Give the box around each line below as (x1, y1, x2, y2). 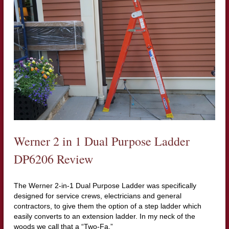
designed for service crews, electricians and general (13, 191, 181, 200)
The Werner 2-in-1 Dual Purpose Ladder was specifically (13, 181, 196, 190)
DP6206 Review (13, 150, 93, 167)
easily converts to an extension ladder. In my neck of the (13, 212, 195, 220)
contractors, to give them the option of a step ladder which (13, 201, 201, 210)
